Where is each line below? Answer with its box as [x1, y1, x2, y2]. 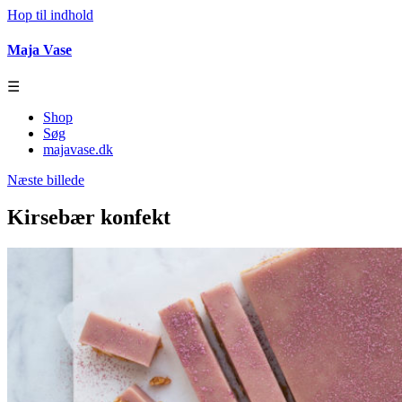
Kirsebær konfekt [7, 205, 170, 230]
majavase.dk [43, 141, 113, 157]
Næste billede [7, 171, 84, 188]
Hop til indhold [7, 7, 93, 22]
